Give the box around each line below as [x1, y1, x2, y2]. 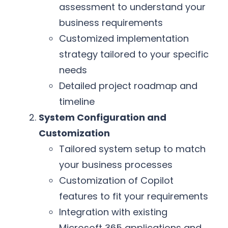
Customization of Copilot [59, 174, 174, 187]
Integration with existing [59, 206, 167, 219]
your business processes [59, 158, 173, 172]
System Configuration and [39, 111, 166, 124]
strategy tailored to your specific [59, 48, 209, 61]
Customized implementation [59, 32, 189, 45]
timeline [59, 95, 95, 108]
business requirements [59, 16, 163, 30]
